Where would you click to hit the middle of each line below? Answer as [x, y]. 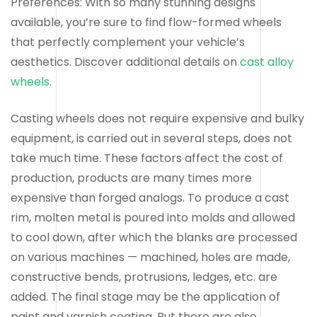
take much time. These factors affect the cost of [147, 158]
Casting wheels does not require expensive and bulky [157, 118]
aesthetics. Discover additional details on [125, 62]
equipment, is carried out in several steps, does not [151, 138]
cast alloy [267, 62]
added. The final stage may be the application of [145, 296]
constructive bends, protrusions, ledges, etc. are [144, 277]
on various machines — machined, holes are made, [150, 257]
